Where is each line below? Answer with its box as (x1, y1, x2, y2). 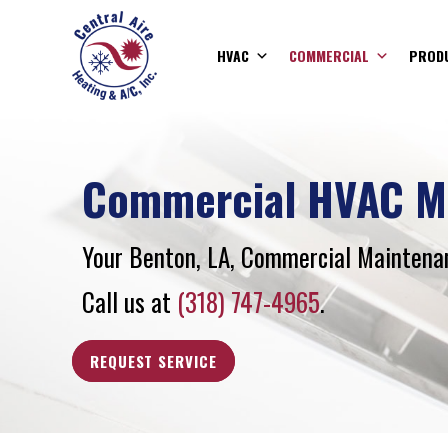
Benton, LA (129, 237, 230, 275)
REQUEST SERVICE (90, 349, 217, 372)
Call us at (82, 282, 177, 320)
